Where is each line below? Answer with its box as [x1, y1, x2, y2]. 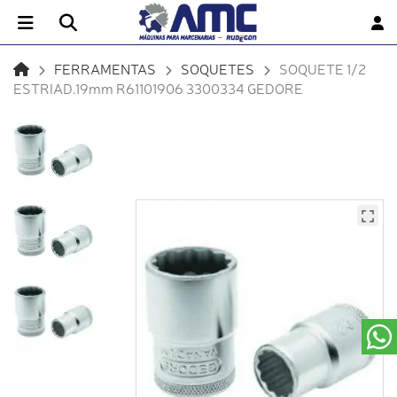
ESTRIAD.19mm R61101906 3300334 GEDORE [13, 77, 303, 97]
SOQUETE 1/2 [279, 58, 366, 78]
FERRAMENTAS [54, 58, 156, 78]
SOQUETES [181, 58, 254, 78]
